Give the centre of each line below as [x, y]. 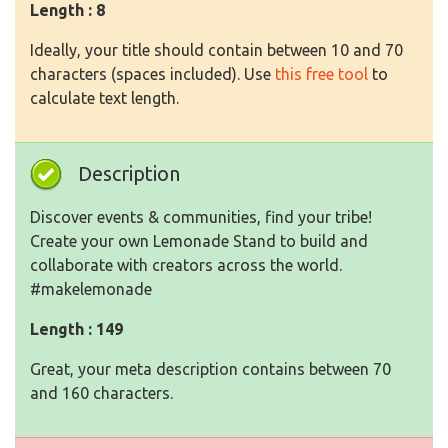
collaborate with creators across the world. [186, 265]
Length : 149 [76, 329]
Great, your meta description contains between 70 [210, 369]
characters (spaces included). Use [152, 74]
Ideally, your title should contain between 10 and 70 [216, 50]
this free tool [321, 74]
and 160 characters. [101, 393]
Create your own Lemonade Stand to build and [199, 241]
